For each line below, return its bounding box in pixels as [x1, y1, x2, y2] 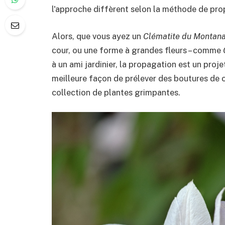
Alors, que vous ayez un [52, 31, 143, 41]
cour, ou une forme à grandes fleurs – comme [52, 45, 223, 55]
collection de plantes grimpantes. [52, 87, 180, 97]
